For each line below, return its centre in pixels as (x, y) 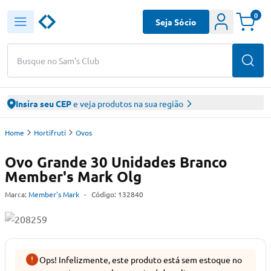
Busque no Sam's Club (58, 60)
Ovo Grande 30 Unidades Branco (116, 162)
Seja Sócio (176, 21)
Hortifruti (50, 132)
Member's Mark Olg (73, 176)
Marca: (16, 194)
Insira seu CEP (44, 103)
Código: (105, 194)
